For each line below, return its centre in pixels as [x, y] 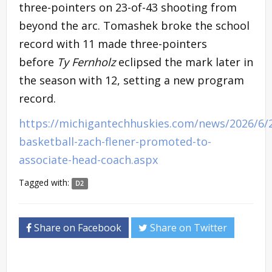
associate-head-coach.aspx [88, 159]
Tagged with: [45, 182]
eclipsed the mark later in [184, 62]
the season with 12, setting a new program [131, 80]
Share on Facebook [76, 227]
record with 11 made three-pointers [113, 43]
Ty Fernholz [86, 62]
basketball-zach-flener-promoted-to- [115, 141]
